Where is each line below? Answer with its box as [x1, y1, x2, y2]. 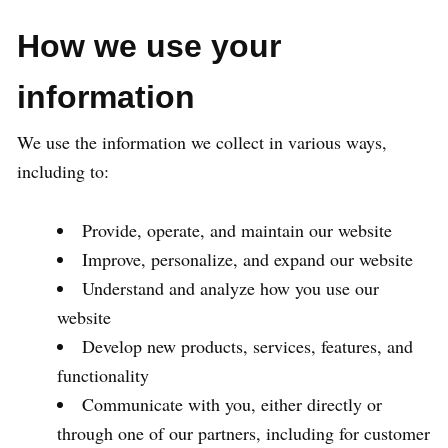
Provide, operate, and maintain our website [82, 218, 392, 242]
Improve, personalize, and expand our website [82, 247, 413, 271]
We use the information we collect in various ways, [17, 130, 387, 154]
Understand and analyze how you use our [82, 276, 379, 300]
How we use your [17, 28, 281, 64]
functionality [57, 363, 149, 387]
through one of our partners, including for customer [57, 421, 430, 445]
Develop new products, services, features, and [82, 334, 413, 358]
